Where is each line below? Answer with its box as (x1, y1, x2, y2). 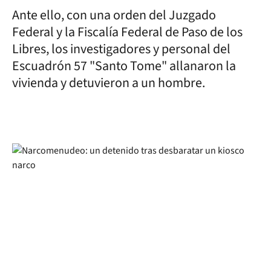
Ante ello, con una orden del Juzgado (12, 5, 216, 25)
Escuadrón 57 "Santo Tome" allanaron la (12, 56, 236, 76)
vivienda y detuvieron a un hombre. (12, 73, 207, 93)
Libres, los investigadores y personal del (12, 39, 230, 59)
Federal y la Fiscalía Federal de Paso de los (12, 22, 243, 42)
